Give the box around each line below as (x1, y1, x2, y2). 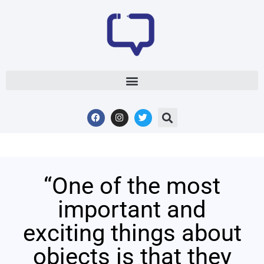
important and (58, 196, 206, 223)
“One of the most (44, 172, 220, 200)
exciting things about (22, 219, 242, 247)
